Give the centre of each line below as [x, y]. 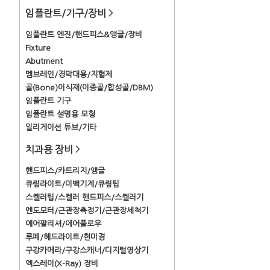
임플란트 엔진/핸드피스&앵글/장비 [84, 35]
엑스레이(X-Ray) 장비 [62, 264]
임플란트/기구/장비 [67, 13]
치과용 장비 [50, 149]
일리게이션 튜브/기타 [61, 127]
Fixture [38, 48]
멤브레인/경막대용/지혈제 [69, 74]
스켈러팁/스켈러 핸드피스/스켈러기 [84, 197]
